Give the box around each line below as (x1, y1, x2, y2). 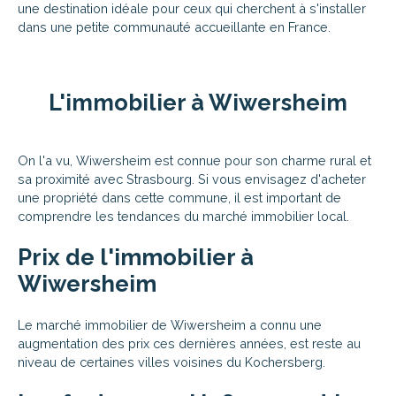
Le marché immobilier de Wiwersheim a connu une (18, 316, 322, 332)
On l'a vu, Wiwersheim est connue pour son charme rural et (18, 152, 371, 168)
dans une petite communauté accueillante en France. (18, 19, 331, 34)
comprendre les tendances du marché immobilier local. (18, 208, 349, 224)
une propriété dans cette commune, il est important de (18, 189, 341, 205)
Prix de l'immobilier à (18, 243, 254, 270)
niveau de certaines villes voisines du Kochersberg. (18, 354, 325, 369)
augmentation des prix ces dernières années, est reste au (18, 335, 361, 351)
